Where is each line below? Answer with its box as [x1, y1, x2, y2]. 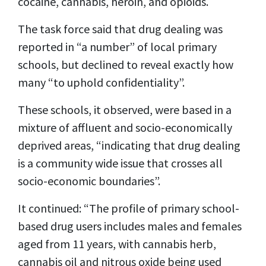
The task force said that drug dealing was [18, 21, 223, 36]
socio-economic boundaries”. [18, 173, 160, 188]
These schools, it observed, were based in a [18, 102, 232, 117]
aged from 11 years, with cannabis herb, [18, 236, 216, 251]
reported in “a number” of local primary [18, 39, 217, 54]
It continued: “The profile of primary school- [18, 200, 239, 216]
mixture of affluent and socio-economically [18, 119, 232, 135]
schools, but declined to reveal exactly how [18, 56, 233, 72]
